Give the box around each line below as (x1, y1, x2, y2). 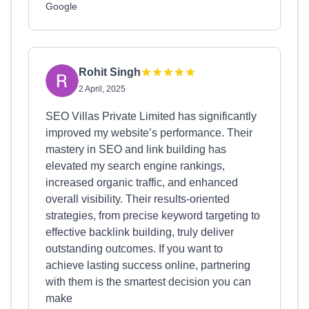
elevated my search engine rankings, (46, 160, 225, 172)
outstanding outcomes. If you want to (46, 243, 223, 255)
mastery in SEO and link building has (46, 143, 226, 155)
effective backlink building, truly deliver (46, 226, 234, 238)
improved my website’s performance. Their (46, 127, 252, 139)
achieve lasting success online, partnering (46, 259, 250, 271)
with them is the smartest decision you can (46, 276, 251, 288)
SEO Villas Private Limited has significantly (46, 110, 257, 122)
